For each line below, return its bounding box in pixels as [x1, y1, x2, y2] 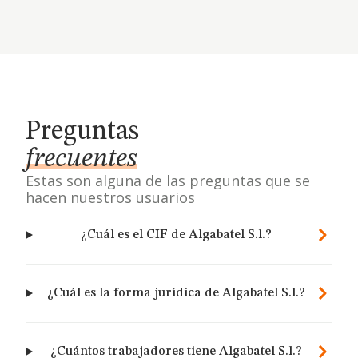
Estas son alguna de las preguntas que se [26, 171, 310, 190]
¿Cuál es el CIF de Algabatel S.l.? [80, 229, 272, 241]
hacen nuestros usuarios [26, 188, 195, 207]
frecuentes [26, 145, 137, 173]
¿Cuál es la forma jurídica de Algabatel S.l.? [46, 287, 305, 300]
